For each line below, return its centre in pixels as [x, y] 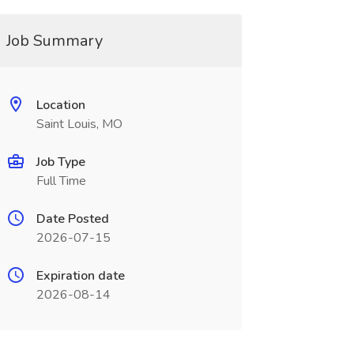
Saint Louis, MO [79, 124]
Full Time [61, 181]
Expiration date [80, 276]
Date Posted [72, 219]
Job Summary [54, 41]
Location [60, 105]
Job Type [60, 162]
